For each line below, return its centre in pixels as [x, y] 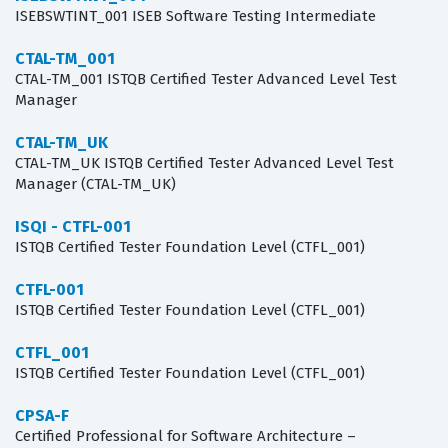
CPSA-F [42, 416]
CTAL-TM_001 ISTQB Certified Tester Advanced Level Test [206, 79]
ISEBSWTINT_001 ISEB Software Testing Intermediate [195, 16]
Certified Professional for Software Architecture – [185, 436]
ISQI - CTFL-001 [73, 227]
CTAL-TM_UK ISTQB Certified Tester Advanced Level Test [204, 163]
